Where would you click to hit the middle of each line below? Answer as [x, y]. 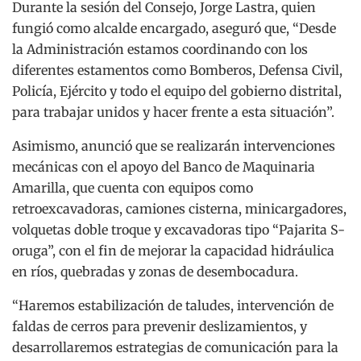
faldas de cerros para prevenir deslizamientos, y [160, 326]
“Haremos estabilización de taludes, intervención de [173, 305]
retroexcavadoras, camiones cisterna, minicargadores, [179, 208]
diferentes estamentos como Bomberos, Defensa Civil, [177, 70]
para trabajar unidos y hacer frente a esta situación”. [173, 112]
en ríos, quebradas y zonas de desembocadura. [155, 271]
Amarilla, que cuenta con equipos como [133, 187]
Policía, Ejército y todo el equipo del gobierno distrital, [177, 91]
